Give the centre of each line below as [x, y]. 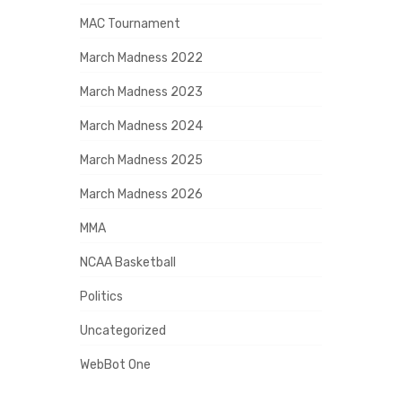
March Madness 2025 [141, 160]
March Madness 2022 [141, 57]
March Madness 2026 [141, 194]
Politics [101, 296]
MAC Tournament [130, 23]
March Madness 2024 [141, 126]
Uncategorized [123, 330]
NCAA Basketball [128, 262]
